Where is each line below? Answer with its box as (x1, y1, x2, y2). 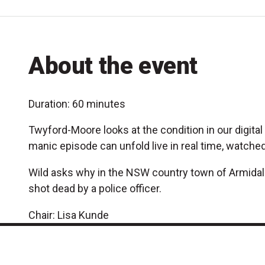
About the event (28, 52, 198, 80)
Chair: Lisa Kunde (28, 209, 109, 221)
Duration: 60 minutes (28, 98, 125, 110)
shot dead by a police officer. (28, 182, 161, 195)
